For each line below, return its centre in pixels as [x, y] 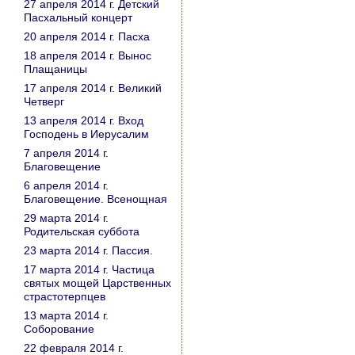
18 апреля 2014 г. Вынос [88, 55]
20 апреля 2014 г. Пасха [87, 36]
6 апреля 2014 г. [66, 185]
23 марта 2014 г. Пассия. [88, 250]
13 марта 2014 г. [66, 315]
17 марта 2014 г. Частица [89, 269]
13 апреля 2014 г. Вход [84, 120]
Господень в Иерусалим [86, 134]
